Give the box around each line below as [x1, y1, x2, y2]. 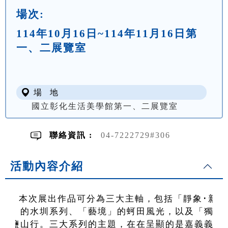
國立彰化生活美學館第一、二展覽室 [32, 102, 178, 111]
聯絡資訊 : [49, 131, 96, 140]
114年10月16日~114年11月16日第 [16, 27, 197, 40]
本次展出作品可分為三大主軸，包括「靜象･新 [18, 194, 218, 204]
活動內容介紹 [10, 160, 83, 173]
